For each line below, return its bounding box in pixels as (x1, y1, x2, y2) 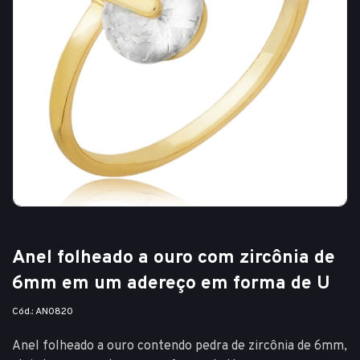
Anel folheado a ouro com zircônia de (12, 247, 335, 271)
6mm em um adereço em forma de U (12, 272, 330, 297)
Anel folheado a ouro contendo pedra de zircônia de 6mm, (12, 338, 347, 355)
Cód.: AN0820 (12, 305, 73, 319)
